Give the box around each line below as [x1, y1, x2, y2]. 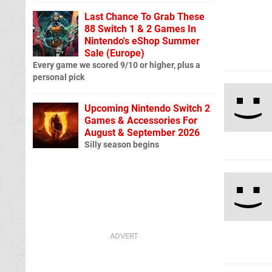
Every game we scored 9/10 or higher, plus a [33, 59, 200, 70]
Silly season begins [84, 139, 159, 150]
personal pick [33, 72, 84, 83]
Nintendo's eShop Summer [84, 35, 200, 47]
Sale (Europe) [84, 47, 144, 59]
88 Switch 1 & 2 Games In [84, 22, 196, 35]
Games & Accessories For [84, 114, 197, 126]
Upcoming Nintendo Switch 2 [84, 102, 210, 114]
